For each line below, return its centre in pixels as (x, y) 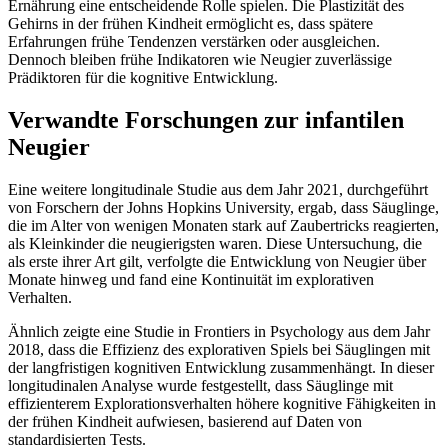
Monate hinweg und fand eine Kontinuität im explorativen (191, 279)
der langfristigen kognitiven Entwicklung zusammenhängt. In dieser (221, 367)
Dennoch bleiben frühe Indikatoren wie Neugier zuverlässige (200, 59)
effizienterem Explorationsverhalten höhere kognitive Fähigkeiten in (222, 403)
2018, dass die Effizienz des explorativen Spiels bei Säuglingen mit (219, 349)
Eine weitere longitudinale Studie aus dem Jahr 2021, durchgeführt (218, 189)
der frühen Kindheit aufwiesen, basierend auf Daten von (185, 421)
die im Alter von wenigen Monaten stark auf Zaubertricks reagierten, (223, 225)
